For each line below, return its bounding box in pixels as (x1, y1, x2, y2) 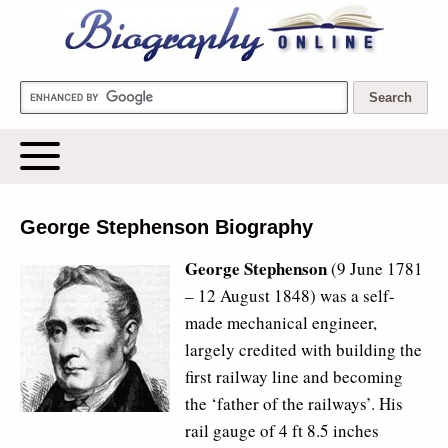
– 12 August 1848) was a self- (185, 284, 395, 307)
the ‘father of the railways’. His (185, 392, 403, 415)
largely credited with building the (185, 338, 422, 361)
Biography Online (20, 17, 222, 44)
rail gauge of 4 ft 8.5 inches (185, 419, 379, 442)
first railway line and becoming (185, 365, 403, 388)
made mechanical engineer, (185, 311, 377, 334)
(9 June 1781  (327, 257, 427, 280)
